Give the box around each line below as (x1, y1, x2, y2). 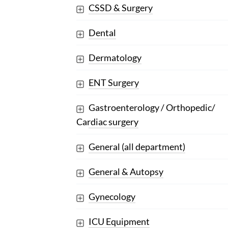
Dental (88, 27, 116, 39)
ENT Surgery (88, 77, 139, 89)
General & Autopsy (88, 166, 163, 178)
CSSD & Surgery (88, 2, 153, 14)
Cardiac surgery (76, 116, 138, 128)
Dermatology (88, 52, 141, 64)
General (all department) (88, 141, 185, 153)
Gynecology (88, 191, 135, 203)
